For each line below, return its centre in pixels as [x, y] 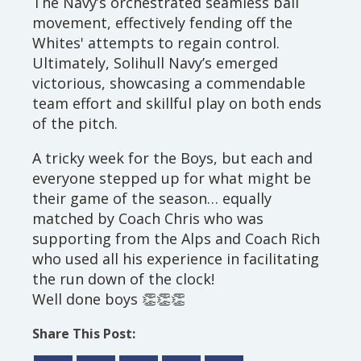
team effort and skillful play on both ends [177, 103]
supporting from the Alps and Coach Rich [176, 239]
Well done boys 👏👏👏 [109, 299]
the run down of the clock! [123, 279]
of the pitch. [75, 123]
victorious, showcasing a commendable [169, 83]
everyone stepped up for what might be [172, 178]
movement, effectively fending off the [162, 23]
